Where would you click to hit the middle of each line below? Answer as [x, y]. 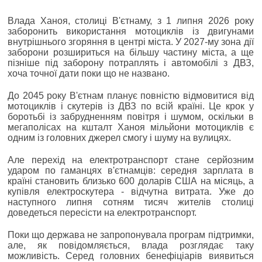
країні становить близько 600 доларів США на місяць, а [131, 181]
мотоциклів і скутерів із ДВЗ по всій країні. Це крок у [131, 106]
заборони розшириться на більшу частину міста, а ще [131, 52]
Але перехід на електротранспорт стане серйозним [131, 160]
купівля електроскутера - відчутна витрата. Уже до [131, 191]
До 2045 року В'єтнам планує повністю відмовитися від [131, 95]
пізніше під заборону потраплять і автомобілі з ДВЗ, [131, 63]
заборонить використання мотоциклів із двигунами [131, 31]
